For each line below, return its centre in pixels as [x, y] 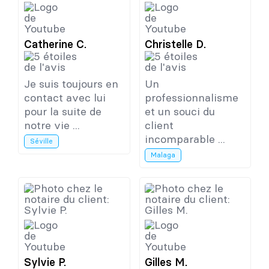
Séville [41, 141]
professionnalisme [192, 97]
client [159, 125]
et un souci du [180, 111]
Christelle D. [176, 44]
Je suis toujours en [71, 83]
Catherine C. [55, 44]
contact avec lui [65, 97]
